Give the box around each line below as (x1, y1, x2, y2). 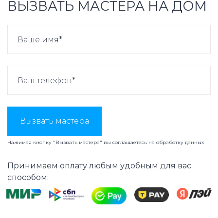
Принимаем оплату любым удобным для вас (7, 161, 191, 171)
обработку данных (156, 139, 204, 146)
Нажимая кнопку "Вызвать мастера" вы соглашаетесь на (7, 139, 156, 146)
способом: (7, 173, 49, 182)
